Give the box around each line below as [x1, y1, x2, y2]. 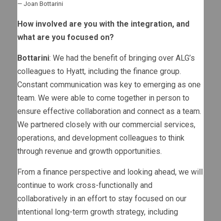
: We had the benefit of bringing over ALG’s [49, 53, 195, 63]
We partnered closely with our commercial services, [17, 119, 195, 129]
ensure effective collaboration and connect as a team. [17, 106, 201, 116]
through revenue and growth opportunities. [17, 146, 162, 156]
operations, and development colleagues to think [17, 133, 184, 143]
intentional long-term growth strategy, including [17, 207, 178, 217]
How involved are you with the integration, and [17, 19, 189, 29]
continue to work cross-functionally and [17, 180, 152, 190]
